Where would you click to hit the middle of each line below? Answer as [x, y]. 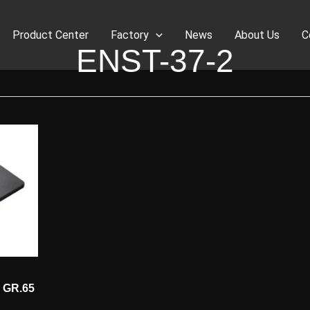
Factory [130, 35]
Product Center [51, 35]
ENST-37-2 [155, 61]
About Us [257, 35]
